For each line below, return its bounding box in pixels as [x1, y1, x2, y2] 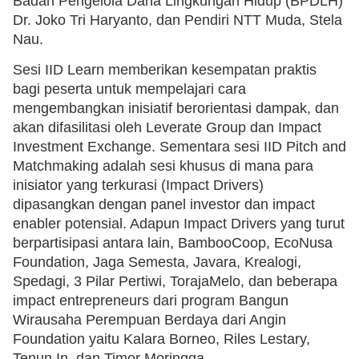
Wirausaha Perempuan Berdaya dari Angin [13, 312, 286, 329]
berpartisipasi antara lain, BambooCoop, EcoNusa [13, 235, 333, 252]
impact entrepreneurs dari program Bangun [13, 292, 288, 309]
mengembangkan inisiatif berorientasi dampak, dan [13, 100, 339, 117]
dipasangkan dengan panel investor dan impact [13, 196, 315, 213]
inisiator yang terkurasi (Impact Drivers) [13, 177, 264, 194]
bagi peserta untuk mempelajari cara [13, 81, 246, 98]
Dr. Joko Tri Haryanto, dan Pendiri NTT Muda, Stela [13, 12, 342, 29]
